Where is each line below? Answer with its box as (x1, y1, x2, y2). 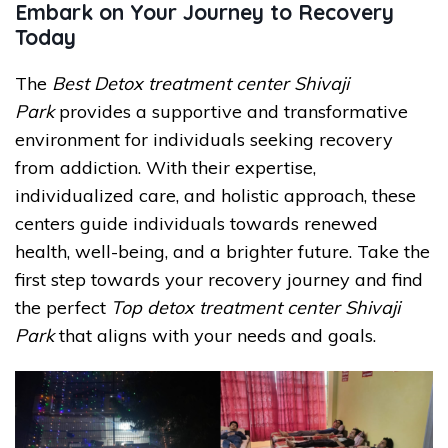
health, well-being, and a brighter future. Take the (15, 240, 430, 264)
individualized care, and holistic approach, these (15, 184, 416, 208)
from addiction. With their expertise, (15, 156, 316, 180)
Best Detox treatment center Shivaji (52, 72, 349, 96)
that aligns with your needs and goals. (54, 324, 376, 348)
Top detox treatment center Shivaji (111, 296, 400, 320)
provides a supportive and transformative (54, 100, 408, 124)
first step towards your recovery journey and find (15, 268, 423, 292)
